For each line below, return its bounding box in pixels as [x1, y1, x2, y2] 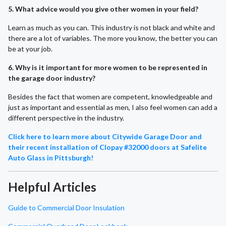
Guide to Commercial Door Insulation [8, 203, 125, 212]
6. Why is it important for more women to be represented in [8, 63, 207, 72]
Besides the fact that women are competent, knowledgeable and [8, 92, 212, 101]
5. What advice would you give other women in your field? [8, 5, 198, 14]
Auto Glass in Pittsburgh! [8, 153, 95, 162]
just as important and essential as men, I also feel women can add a [8, 103, 217, 112]
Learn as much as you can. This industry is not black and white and [8, 23, 215, 32]
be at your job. [8, 44, 54, 53]
